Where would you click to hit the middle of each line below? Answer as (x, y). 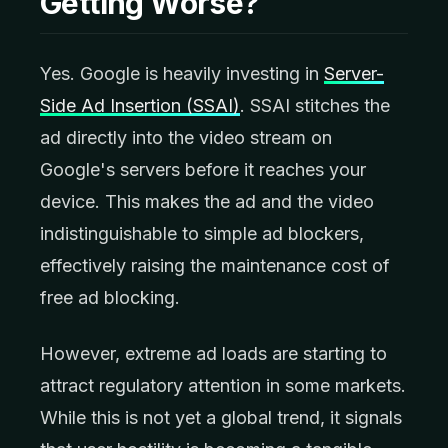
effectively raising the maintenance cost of (215, 265)
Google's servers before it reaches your (203, 169)
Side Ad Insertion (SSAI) (140, 105)
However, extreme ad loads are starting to (213, 353)
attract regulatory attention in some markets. (223, 385)
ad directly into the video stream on (186, 137)
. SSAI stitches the (315, 105)
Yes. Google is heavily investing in (182, 73)
